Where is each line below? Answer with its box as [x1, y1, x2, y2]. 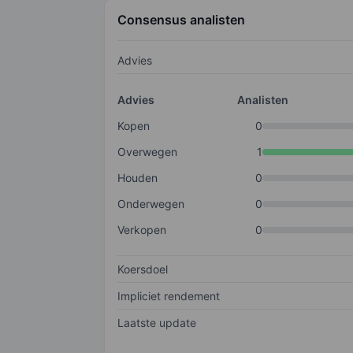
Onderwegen [117, 197, 184, 211]
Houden [117, 171, 158, 185]
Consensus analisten [117, 12, 245, 28]
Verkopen [117, 223, 166, 237]
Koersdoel [117, 262, 168, 277]
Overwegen [117, 145, 177, 159]
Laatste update [117, 316, 196, 330]
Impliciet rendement [117, 289, 220, 303]
